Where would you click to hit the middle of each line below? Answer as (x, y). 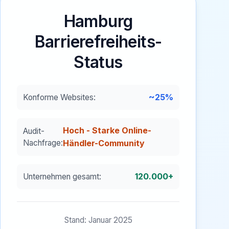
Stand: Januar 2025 (98, 220)
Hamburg (98, 21)
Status (98, 62)
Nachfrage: (43, 143)
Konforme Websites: (59, 97)
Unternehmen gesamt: (62, 177)
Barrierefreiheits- (98, 42)
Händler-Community (104, 143)
